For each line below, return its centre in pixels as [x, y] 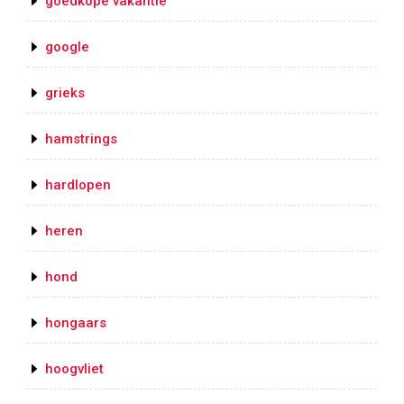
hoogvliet [74, 369]
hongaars [76, 323]
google [67, 47]
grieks [65, 93]
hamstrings [81, 139]
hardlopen [78, 185]
